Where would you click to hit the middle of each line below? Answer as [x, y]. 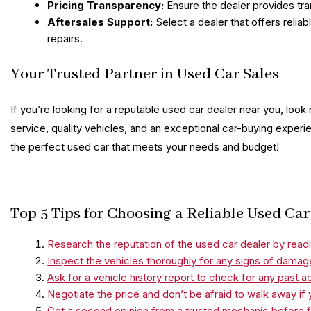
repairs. [65, 39]
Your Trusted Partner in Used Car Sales [145, 74]
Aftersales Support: [100, 22]
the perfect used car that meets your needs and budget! [145, 146]
